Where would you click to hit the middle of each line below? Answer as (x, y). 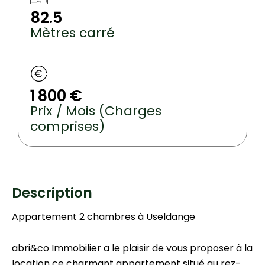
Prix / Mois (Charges (96, 111)
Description (52, 193)
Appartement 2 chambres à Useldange (104, 217)
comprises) (68, 127)
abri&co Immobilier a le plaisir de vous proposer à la (132, 248)
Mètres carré (73, 33)
